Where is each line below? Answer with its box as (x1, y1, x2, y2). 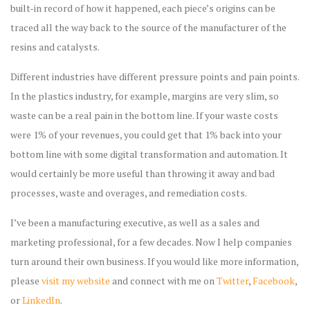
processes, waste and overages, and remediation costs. (10, 185, 247, 199)
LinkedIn (22, 293, 60, 307)
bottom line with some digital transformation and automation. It (10, 147, 288, 161)
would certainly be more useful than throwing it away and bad (10, 166, 275, 180)
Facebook (253, 273, 295, 287)
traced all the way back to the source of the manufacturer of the (10, 20, 286, 34)
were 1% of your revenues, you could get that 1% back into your (10, 127, 282, 141)
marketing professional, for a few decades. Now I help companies (10, 235, 292, 248)
